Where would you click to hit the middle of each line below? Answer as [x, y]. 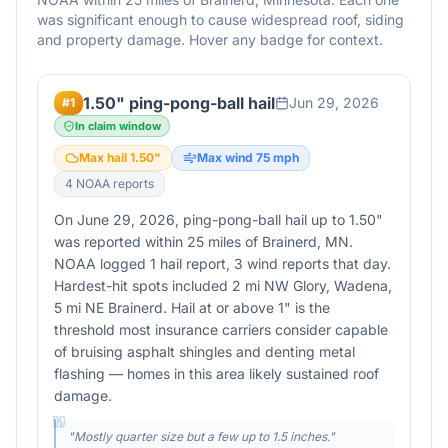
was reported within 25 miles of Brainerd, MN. [203, 241]
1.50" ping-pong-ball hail [179, 103]
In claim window [118, 126]
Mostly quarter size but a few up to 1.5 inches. [201, 436]
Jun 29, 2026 [334, 102]
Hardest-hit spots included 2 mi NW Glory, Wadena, [223, 285]
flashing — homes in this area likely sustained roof [216, 373]
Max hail [104, 157]
